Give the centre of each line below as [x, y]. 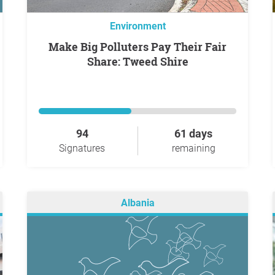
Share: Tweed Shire [137, 61]
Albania [137, 203]
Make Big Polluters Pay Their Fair [54, 47]
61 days [193, 134]
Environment [137, 26]
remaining [193, 148]
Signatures [82, 148]
